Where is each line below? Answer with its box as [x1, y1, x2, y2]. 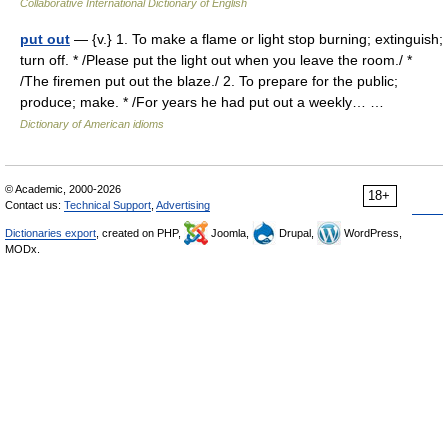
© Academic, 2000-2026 [5, 183, 121, 195]
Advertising [156, 199, 210, 211]
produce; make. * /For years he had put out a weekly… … [20, 94, 392, 110]
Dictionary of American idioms [20, 118, 164, 130]
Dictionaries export [5, 227, 96, 239]
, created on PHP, [96, 227, 184, 239]
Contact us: [5, 199, 64, 211]
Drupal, [276, 227, 317, 239]
